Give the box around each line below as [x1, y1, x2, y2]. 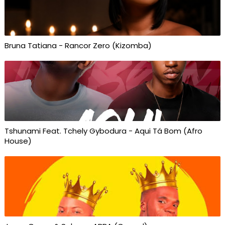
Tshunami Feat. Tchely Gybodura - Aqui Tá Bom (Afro [4, 126, 202, 136]
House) [4, 136, 32, 146]
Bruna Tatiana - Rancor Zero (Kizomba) [4, 40, 152, 51]
